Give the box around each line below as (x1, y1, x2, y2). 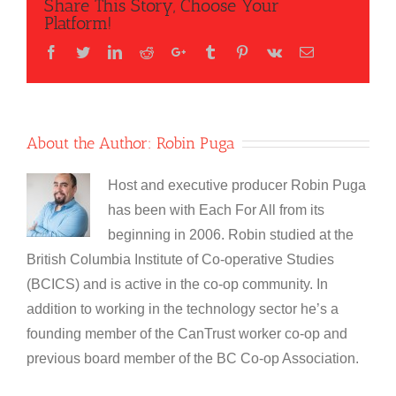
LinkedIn (121, 43, 172, 58)
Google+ (185, 43, 234, 58)
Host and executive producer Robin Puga (108, 177, 366, 193)
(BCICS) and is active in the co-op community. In (27, 276, 328, 292)
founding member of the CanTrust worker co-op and (27, 325, 347, 341)
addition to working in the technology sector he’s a (27, 301, 339, 316)
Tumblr (217, 43, 257, 58)
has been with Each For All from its (108, 202, 324, 217)
